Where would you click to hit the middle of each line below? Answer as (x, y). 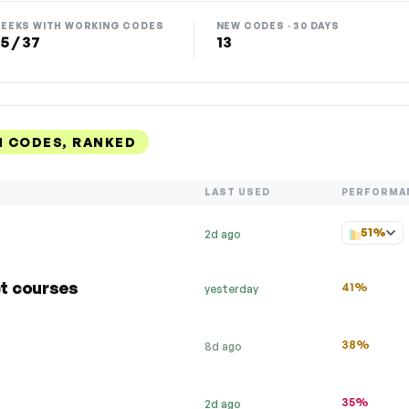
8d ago (223, 346)
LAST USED (237, 192)
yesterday (231, 289)
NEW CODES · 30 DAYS (278, 26)
